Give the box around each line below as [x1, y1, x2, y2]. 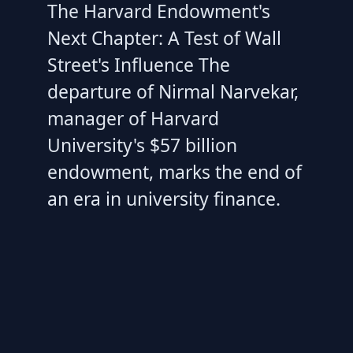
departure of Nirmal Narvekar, [47, 79, 299, 105]
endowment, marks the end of [47, 159, 302, 185]
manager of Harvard [47, 106, 219, 132]
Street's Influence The [47, 52, 230, 78]
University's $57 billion [47, 132, 237, 158]
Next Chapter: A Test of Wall [47, 25, 281, 51]
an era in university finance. [47, 186, 281, 212]
